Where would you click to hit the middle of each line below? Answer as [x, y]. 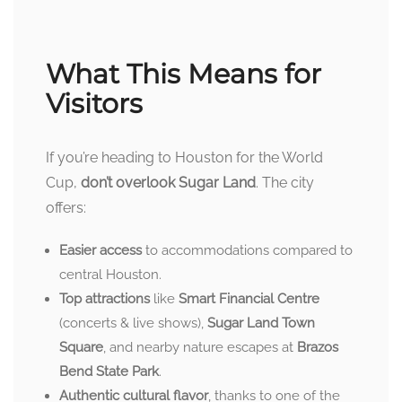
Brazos [318, 347]
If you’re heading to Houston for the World [184, 157]
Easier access [100, 250]
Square [81, 347]
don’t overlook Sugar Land [168, 182]
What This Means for [184, 74]
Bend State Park [109, 371]
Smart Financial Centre [249, 298]
